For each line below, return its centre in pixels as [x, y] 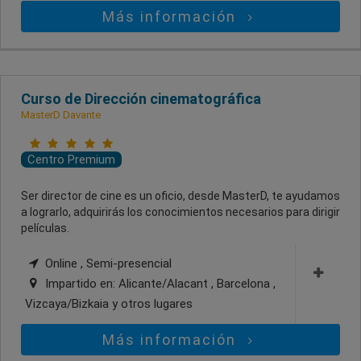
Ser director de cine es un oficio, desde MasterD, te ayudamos [180, 195]
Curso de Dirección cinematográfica [141, 98]
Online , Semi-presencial [107, 263]
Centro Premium [71, 159]
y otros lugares [152, 303]
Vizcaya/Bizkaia [68, 303]
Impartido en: [80, 283]
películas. [45, 228]
